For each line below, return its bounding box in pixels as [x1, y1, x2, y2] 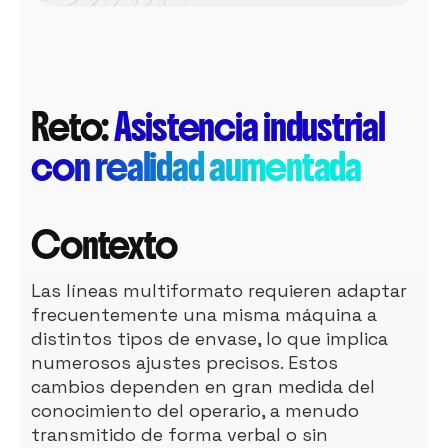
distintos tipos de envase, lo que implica [31, 326, 389, 350]
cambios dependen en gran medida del [31, 374, 376, 398]
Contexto [31, 221, 177, 270]
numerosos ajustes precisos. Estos [31, 350, 339, 374]
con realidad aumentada [31, 142, 361, 191]
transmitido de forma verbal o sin [31, 422, 329, 446]
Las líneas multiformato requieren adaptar [31, 278, 408, 302]
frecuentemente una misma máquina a [31, 302, 378, 326]
